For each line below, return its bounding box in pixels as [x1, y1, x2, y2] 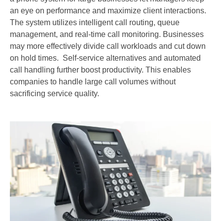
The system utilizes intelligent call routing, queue [10, 18, 180, 27]
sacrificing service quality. [10, 89, 99, 98]
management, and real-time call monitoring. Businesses [10, 30, 204, 38]
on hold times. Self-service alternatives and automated [10, 53, 201, 62]
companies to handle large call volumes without [10, 77, 176, 86]
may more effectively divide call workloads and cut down [10, 41, 206, 50]
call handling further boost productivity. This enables [10, 65, 191, 74]
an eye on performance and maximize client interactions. [10, 6, 206, 15]
